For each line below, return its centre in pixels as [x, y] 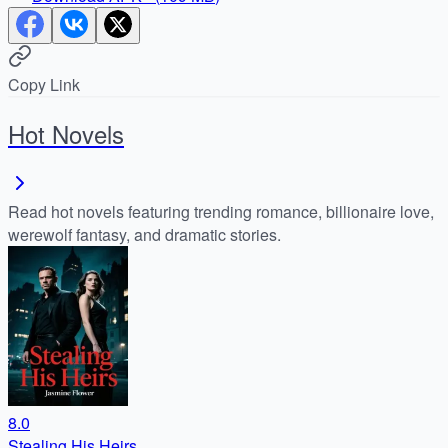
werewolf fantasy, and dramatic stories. [144, 234]
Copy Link [44, 84]
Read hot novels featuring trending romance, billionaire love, [221, 211]
